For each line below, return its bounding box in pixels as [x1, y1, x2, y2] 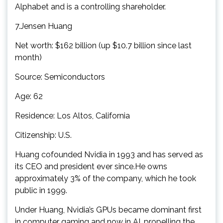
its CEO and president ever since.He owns [15, 161, 167, 171]
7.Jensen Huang [15, 21, 72, 31]
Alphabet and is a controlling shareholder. [15, 1, 166, 11]
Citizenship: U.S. [15, 130, 72, 140]
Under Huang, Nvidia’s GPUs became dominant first [15, 205, 202, 215]
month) [15, 52, 42, 62]
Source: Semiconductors [15, 72, 105, 82]
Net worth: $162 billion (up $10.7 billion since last [15, 40, 192, 50]
